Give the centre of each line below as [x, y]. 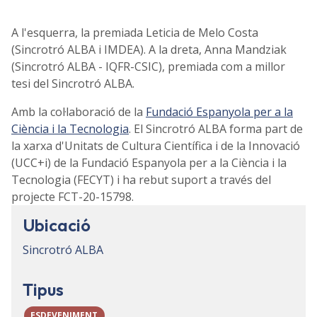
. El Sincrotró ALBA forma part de [216, 128]
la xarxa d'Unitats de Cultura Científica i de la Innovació [156, 145]
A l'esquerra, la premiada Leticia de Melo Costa [135, 32]
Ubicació [57, 225]
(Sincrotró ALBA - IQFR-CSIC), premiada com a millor [148, 66]
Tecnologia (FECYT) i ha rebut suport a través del [141, 179]
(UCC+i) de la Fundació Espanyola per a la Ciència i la [149, 162]
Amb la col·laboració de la [79, 111]
